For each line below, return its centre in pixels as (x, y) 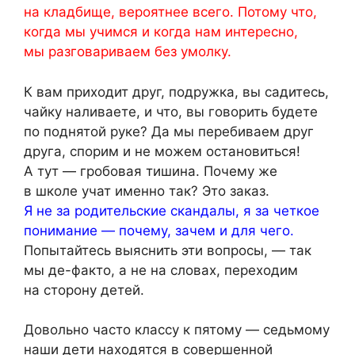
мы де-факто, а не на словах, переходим (161, 270)
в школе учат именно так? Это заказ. (147, 191)
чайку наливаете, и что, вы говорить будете (171, 111)
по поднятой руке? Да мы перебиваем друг (169, 131)
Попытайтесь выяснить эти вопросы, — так (168, 250)
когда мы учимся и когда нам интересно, (161, 32)
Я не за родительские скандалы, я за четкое (172, 210)
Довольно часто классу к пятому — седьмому (177, 330)
